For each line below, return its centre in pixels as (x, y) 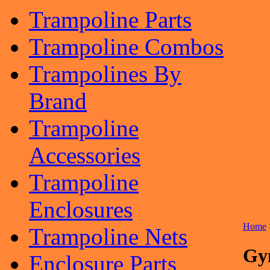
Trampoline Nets (108, 237)
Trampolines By (105, 74)
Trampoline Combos (126, 47)
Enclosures (81, 209)
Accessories (85, 155)
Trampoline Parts (110, 20)
